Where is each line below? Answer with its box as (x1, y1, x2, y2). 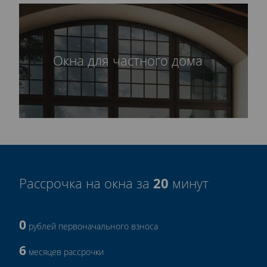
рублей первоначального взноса (26, 220, 158, 232)
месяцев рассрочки (26, 246, 104, 257)
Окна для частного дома (52, 51, 203, 69)
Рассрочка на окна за (19, 174, 153, 192)
